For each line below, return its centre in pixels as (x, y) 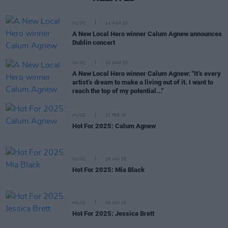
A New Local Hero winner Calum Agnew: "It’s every (147, 73)
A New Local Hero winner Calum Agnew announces (147, 34)
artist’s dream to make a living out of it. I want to (143, 82)
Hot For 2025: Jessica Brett (113, 213)
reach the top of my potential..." (118, 91)
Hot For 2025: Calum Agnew (114, 126)
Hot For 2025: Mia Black (108, 169)
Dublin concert (94, 43)
